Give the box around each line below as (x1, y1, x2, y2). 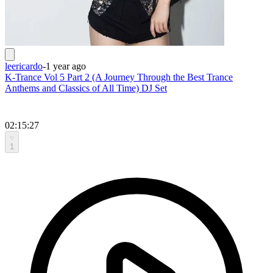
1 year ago (46, 60, 86, 71)
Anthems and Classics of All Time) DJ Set (5, 82, 167, 93)
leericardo (5, 60, 43, 71)
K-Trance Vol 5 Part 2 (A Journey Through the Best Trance (5, 71, 233, 82)
